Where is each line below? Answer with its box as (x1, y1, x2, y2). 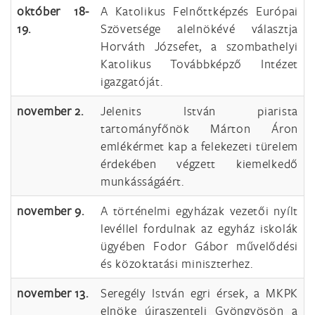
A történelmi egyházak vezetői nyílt (101, 202, 298, 219)
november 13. (17, 285, 89, 301)
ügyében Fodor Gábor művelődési (101, 238, 298, 254)
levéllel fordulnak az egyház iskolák (101, 220, 298, 236)
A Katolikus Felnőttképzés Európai (101, 3, 298, 19)
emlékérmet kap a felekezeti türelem (101, 138, 298, 154)
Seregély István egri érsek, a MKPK (101, 285, 298, 301)
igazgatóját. (101, 73, 163, 89)
